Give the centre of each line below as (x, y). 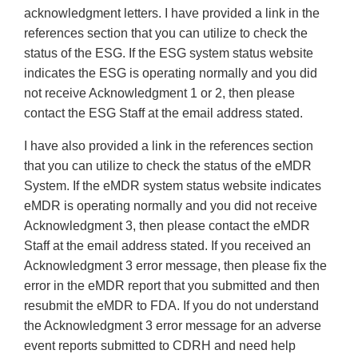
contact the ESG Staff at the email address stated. (163, 113)
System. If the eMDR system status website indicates (173, 186)
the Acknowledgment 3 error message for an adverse (173, 326)
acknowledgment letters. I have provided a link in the (172, 14)
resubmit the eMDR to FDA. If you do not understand (171, 306)
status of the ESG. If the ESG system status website (169, 54)
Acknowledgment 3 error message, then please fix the (175, 266)
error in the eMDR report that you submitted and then (172, 286)
